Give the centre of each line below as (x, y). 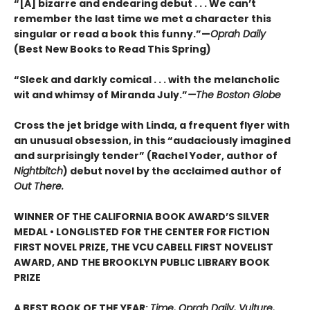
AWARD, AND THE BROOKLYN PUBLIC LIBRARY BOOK (142, 262)
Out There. (39, 186)
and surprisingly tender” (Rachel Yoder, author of (146, 155)
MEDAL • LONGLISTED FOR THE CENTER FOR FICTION (142, 231)
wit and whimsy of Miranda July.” (101, 94)
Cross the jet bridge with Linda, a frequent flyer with (152, 125)
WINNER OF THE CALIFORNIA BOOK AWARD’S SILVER (142, 216)
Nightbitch (38, 171)
